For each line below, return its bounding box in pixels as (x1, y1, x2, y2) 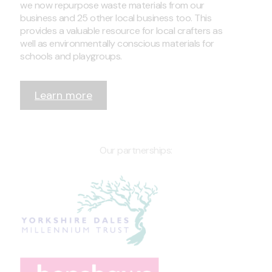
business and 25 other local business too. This (20, 11, 211, 24)
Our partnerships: (100, 143, 172, 157)
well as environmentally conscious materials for (20, 36, 214, 50)
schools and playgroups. (20, 49, 122, 63)
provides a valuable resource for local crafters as (20, 24, 222, 37)
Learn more (35, 87, 92, 103)
